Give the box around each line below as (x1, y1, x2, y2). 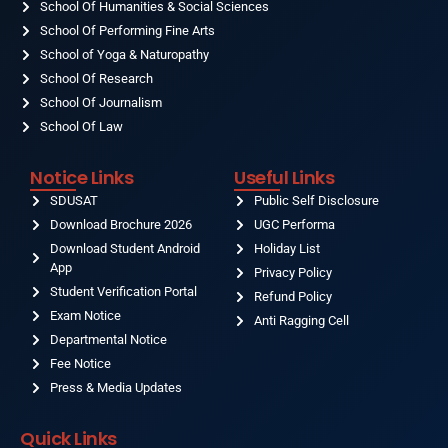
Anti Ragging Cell (254, 313, 349, 328)
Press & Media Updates (50, 380, 182, 395)
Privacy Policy (254, 265, 332, 280)
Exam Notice (50, 308, 121, 323)
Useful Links (234, 165, 334, 190)
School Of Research (40, 71, 153, 86)
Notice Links (30, 165, 133, 190)
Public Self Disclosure (254, 193, 379, 208)
